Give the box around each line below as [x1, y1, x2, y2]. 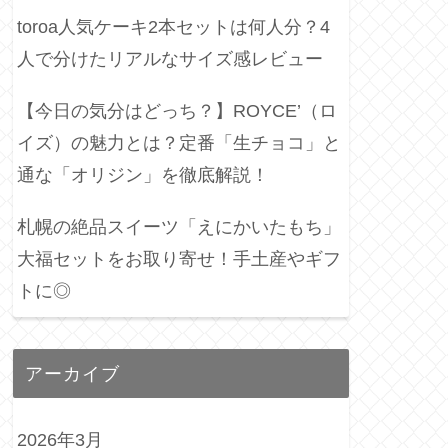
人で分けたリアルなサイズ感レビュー [17, 48, 323, 69]
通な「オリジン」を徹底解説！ [17, 164, 269, 185]
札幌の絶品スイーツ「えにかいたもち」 [17, 216, 341, 237]
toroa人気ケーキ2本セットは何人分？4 [17, 16, 330, 37]
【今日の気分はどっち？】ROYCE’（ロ [17, 100, 337, 121]
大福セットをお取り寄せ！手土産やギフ [17, 248, 341, 269]
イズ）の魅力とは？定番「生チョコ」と [17, 132, 341, 153]
